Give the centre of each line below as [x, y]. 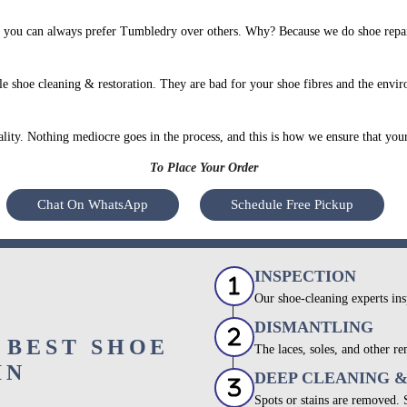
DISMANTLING [314, 327]
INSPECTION [305, 276]
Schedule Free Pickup [292, 204]
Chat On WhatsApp [93, 204]
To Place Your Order [203, 167]
